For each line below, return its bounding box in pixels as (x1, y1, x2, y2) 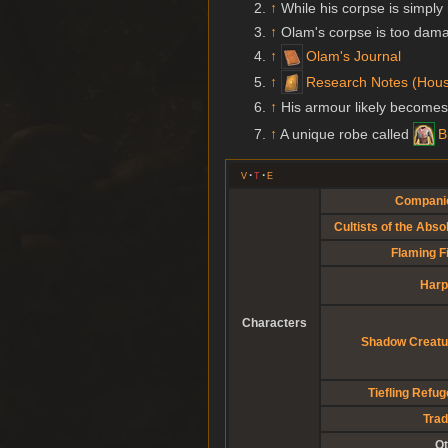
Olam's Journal (305, 48, 401, 65)
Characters (241, 315, 307, 330)
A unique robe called (279, 126, 413, 143)
